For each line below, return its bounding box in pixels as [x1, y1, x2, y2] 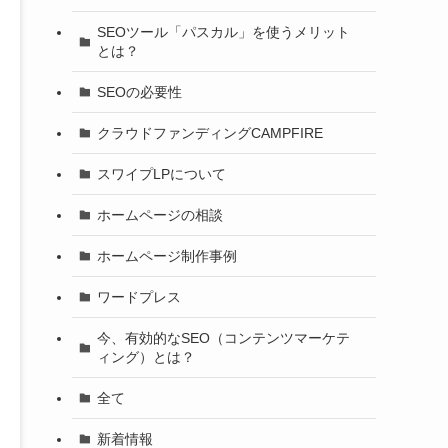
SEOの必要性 [96, 83, 182, 100]
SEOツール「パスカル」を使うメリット [96, 23, 350, 40]
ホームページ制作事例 [96, 247, 237, 264]
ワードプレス [96, 288, 181, 305]
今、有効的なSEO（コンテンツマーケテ [96, 329, 350, 346]
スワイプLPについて [96, 165, 226, 182]
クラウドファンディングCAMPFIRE [96, 124, 323, 141]
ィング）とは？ [96, 348, 195, 365]
